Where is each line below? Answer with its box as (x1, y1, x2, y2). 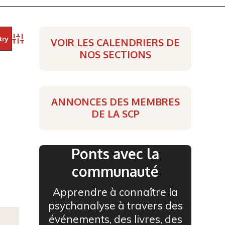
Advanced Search (12, 38, 71, 48)
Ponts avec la (71, 145, 160, 163)
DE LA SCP (91, 107, 140, 120)
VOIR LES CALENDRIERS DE (51, 36, 180, 49)
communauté (72, 162, 159, 180)
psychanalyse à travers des (48, 199, 183, 212)
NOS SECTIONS (79, 48, 152, 61)
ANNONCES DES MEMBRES (51, 95, 180, 108)
